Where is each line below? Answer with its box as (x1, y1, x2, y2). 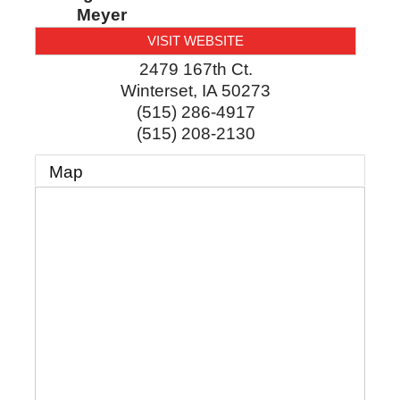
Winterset (121, 81, 193, 101)
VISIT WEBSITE (147, 33, 244, 49)
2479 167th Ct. (138, 60, 253, 79)
